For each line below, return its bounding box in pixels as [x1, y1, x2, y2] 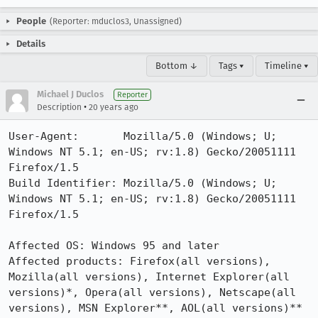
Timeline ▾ [265, 60, 309, 71]
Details [16, 38, 45, 49]
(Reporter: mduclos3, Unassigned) [50, 16, 182, 26]
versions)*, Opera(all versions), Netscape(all [9, 286, 296, 299]
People [16, 16, 46, 26]
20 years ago [89, 102, 138, 112]
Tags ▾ [219, 60, 244, 71]
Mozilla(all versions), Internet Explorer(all [9, 270, 290, 283]
